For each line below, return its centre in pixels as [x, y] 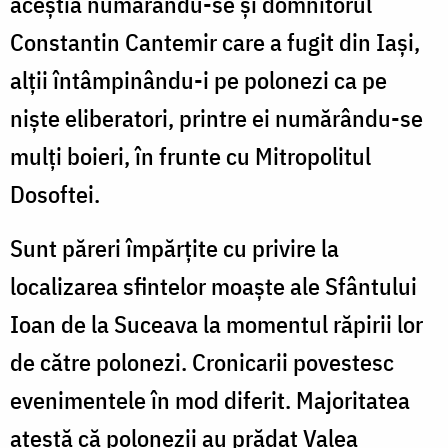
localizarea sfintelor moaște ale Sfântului [213, 285]
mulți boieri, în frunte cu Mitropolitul [190, 155]
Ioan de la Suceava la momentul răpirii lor [216, 323]
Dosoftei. [55, 193]
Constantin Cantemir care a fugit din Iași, [215, 41]
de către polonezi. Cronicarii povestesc [202, 361]
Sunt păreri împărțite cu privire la [174, 247]
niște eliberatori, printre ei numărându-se [216, 117]
